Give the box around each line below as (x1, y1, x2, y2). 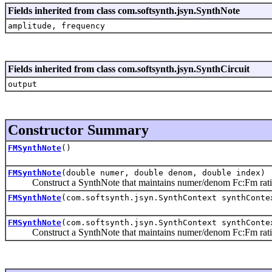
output (8, 79, 37, 89)
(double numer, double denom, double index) (61, 168, 265, 177)
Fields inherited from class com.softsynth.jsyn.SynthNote (8, 5, 240, 16)
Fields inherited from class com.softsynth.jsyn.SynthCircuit (8, 63, 250, 74)
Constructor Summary (8, 121, 149, 138)
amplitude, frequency (8, 21, 105, 30)
